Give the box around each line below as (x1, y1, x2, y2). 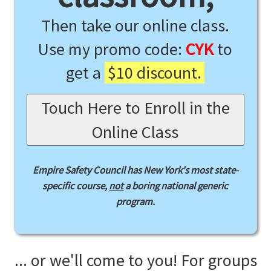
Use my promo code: (38, 38, 186, 60)
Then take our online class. (41, 15, 229, 36)
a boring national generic (123, 179, 229, 192)
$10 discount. (108, 62, 202, 83)
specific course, (42, 179, 109, 192)
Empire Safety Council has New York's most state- (32, 163, 238, 177)
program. (116, 195, 155, 208)
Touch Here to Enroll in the (41, 97, 230, 119)
